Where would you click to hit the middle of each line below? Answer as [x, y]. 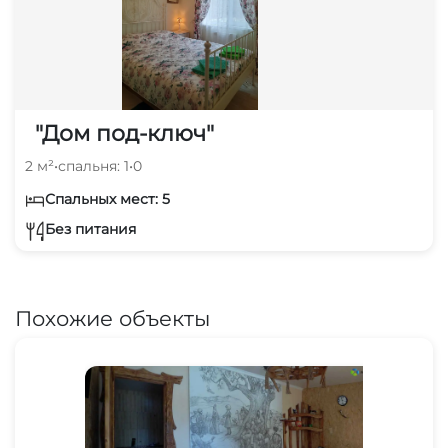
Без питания [90, 229]
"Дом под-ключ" [124, 133]
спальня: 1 [93, 165]
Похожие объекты [112, 318]
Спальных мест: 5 [107, 198]
